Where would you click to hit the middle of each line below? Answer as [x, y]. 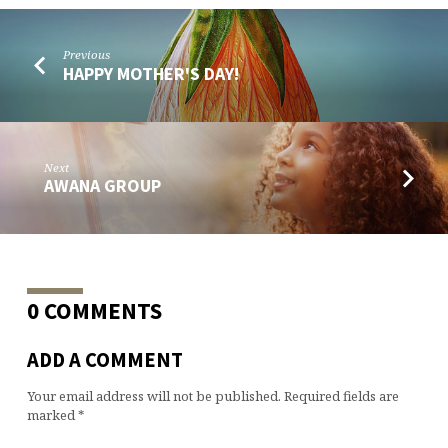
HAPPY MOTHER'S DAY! [151, 73]
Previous [87, 55]
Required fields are [341, 396]
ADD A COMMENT [104, 359]
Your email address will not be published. [153, 396]
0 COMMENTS [94, 310]
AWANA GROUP [103, 186]
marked [52, 415]
